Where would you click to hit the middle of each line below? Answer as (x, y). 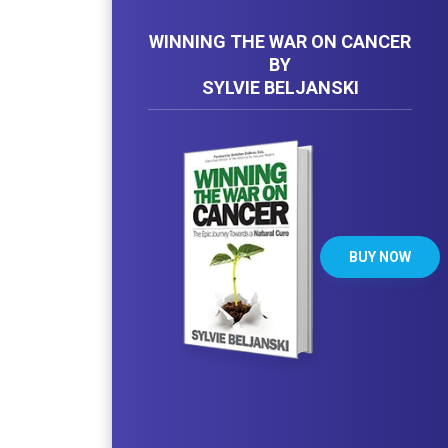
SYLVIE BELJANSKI (280, 87)
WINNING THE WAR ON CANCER (280, 41)
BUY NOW (380, 256)
